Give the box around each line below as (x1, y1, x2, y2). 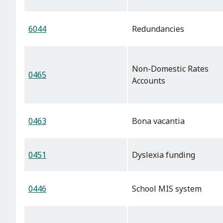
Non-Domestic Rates (132, 63, 209, 75)
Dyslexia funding (132, 149, 195, 161)
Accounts (132, 75, 165, 87)
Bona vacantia (132, 115, 185, 127)
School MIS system (132, 183, 202, 195)
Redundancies (132, 23, 184, 35)
